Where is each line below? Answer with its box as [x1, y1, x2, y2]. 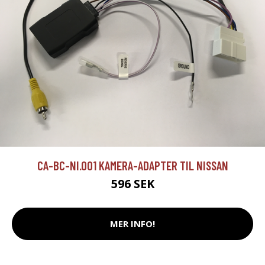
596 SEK [111, 175, 154, 192]
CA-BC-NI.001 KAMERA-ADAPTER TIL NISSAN [37, 157, 228, 173]
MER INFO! [110, 218, 155, 230]
